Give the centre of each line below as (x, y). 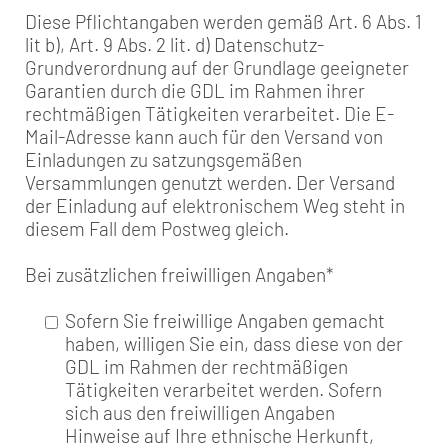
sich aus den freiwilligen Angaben (200, 413)
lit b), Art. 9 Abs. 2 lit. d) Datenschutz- (174, 44)
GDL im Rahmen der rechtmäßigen (206, 367)
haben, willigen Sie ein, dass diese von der (234, 344)
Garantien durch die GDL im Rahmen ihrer (195, 90)
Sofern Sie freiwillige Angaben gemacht (225, 321)
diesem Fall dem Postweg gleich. (157, 228)
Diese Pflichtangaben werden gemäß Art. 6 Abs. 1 (223, 21)
